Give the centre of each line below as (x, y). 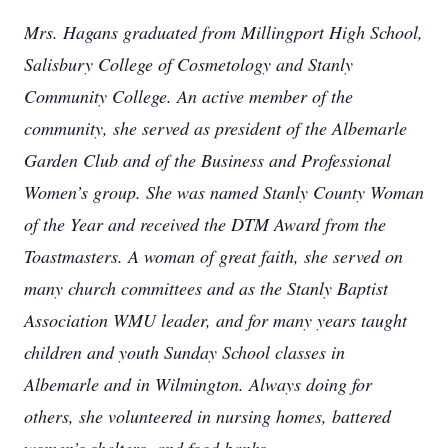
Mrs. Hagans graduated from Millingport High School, (223, 32)
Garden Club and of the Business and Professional (207, 160)
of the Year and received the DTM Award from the (205, 224)
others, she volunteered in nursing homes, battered (207, 416)
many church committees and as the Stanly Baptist (206, 288)
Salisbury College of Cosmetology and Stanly (188, 64)
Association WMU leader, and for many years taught (215, 320)
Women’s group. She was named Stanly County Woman (224, 192)
